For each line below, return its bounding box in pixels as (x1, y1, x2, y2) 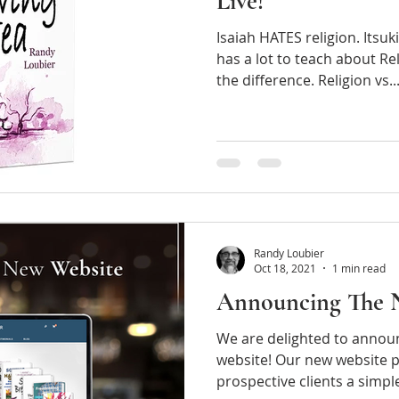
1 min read (332, 261, 386, 275)
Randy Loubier (254, 245, 324, 260)
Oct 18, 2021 (254, 261, 316, 275)
